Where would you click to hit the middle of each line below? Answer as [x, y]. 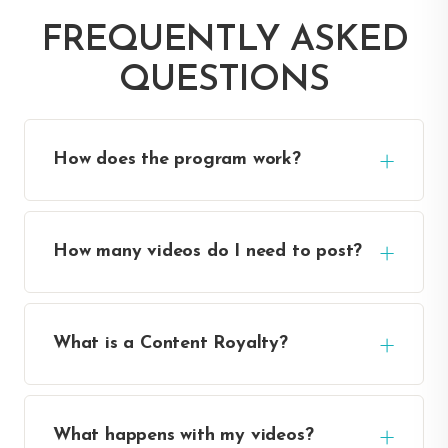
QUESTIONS [224, 80]
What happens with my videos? [183, 435]
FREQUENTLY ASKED [224, 40]
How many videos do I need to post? [208, 251]
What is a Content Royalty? [170, 343]
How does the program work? [177, 159]
